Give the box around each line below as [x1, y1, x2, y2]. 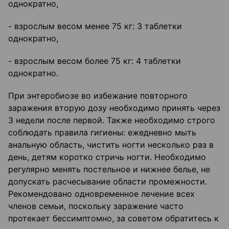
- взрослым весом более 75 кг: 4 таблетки [8, 56, 181, 66]
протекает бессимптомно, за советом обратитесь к [8, 213, 219, 224]
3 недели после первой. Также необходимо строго [8, 115, 215, 126]
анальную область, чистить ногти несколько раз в [8, 140, 214, 150]
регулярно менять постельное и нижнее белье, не [8, 164, 210, 175]
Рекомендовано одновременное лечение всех [8, 189, 195, 199]
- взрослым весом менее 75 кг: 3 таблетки [8, 21, 182, 32]
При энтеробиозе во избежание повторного [8, 90, 188, 101]
